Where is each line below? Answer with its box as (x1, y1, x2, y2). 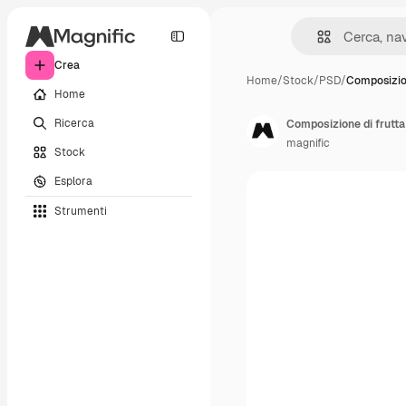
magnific (286, 136, 330, 150)
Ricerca (54, 115, 94, 130)
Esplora (54, 173, 92, 188)
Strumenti (54, 203, 107, 218)
